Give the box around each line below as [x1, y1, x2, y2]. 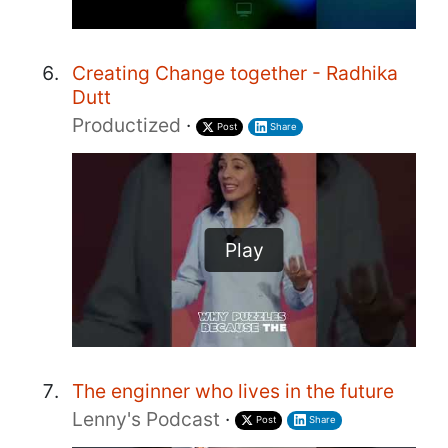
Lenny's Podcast [72, 406, 220, 431]
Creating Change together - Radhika [72, 61, 398, 86]
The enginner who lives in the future [72, 378, 394, 403]
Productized [72, 113, 181, 138]
